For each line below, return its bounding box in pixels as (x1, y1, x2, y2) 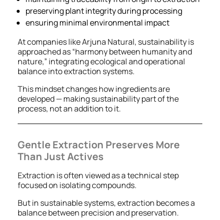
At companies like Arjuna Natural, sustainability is (18, 36, 194, 48)
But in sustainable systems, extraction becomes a (18, 197, 195, 209)
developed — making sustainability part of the (18, 93, 179, 105)
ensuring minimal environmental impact (26, 17, 169, 28)
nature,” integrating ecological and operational (18, 56, 185, 67)
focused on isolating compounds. (18, 180, 137, 191)
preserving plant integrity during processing (26, 5, 182, 16)
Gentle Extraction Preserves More (18, 138, 180, 152)
